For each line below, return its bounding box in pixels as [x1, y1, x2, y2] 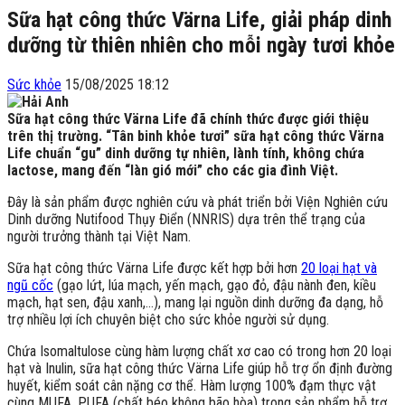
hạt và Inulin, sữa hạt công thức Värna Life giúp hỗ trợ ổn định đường [7, 359, 392, 377]
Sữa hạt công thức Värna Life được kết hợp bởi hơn [7, 259, 301, 277]
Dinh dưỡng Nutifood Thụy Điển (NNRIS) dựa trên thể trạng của [7, 210, 365, 228]
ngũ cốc [7, 276, 53, 294]
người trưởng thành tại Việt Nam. [7, 227, 191, 245]
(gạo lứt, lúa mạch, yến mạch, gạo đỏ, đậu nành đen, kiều [53, 276, 376, 294]
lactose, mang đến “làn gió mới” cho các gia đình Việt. [7, 161, 338, 179]
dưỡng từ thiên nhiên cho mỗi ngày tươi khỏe [7, 32, 395, 58]
